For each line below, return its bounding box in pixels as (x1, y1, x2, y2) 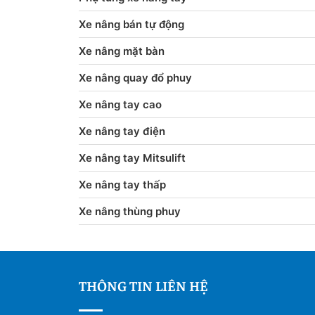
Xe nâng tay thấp (79, 177, 166, 191)
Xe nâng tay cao (79, 97, 162, 111)
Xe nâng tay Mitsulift (79, 150, 186, 165)
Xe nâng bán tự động (79, 17, 184, 31)
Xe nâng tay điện (79, 124, 165, 138)
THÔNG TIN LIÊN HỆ (79, 276, 208, 294)
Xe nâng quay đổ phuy (79, 70, 192, 84)
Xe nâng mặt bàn (79, 44, 165, 58)
